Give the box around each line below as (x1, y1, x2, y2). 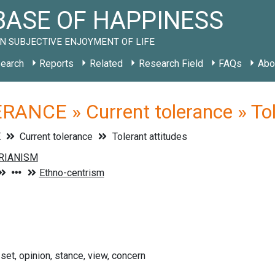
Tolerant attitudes (109, 131, 187, 142)
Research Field (138, 58, 203, 69)
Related (89, 58, 123, 69)
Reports (39, 58, 74, 69)
